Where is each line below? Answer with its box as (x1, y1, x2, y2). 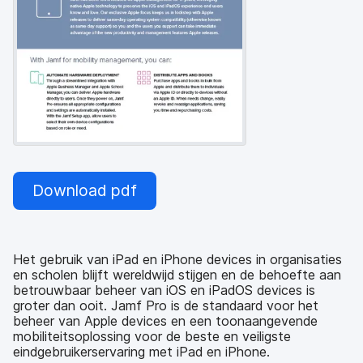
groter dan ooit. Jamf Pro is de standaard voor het (13, 297, 318, 314)
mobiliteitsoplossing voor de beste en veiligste (13, 327, 291, 344)
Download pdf (32, 181, 137, 200)
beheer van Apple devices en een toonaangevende (13, 312, 318, 329)
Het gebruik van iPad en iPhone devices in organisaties (13, 250, 342, 267)
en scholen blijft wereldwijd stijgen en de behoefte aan (13, 266, 341, 283)
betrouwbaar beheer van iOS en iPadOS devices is (13, 281, 315, 298)
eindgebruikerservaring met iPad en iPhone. (13, 343, 270, 360)
